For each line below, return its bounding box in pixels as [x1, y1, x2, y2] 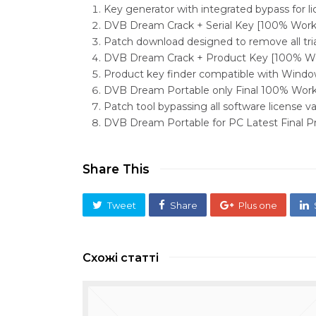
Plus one [238, 199, 277, 211]
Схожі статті [83, 250, 159, 265]
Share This [83, 162, 150, 176]
